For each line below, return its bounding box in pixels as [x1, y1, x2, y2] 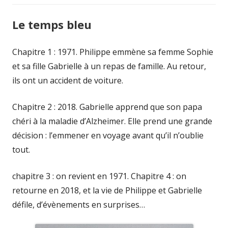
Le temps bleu [12, 17, 92, 33]
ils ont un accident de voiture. [12, 75, 123, 87]
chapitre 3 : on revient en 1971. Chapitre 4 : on [12, 170, 186, 182]
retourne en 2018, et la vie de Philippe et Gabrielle [12, 185, 202, 196]
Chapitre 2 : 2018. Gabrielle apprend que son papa [12, 101, 202, 113]
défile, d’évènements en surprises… [12, 199, 145, 211]
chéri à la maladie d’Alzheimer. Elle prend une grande [12, 116, 212, 127]
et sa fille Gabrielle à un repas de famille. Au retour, [12, 61, 206, 72]
